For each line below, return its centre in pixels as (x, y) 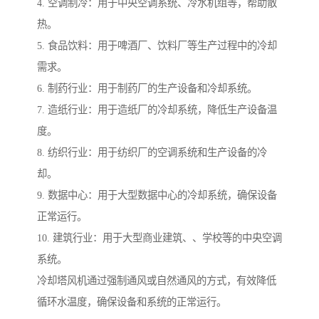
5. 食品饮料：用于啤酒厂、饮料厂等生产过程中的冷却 (157, 46)
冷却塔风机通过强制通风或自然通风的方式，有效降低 (157, 281)
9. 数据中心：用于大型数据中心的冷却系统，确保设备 (157, 195)
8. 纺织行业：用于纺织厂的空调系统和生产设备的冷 (152, 153)
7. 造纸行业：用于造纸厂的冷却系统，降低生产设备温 (157, 110)
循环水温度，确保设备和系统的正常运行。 (132, 302)
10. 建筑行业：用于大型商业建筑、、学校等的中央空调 (159, 238)
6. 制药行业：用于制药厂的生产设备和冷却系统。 (147, 89)
